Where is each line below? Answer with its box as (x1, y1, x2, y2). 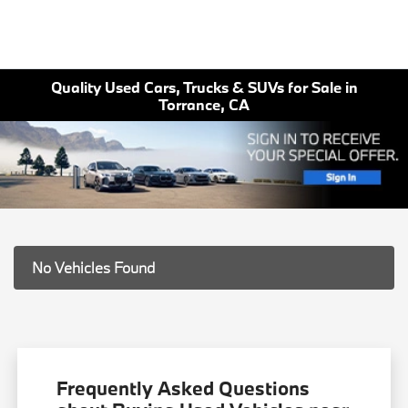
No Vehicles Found (32, 257, 155, 277)
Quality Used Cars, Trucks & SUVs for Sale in (50, 76, 358, 97)
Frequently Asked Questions (56, 374, 311, 401)
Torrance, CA (158, 94, 250, 114)
